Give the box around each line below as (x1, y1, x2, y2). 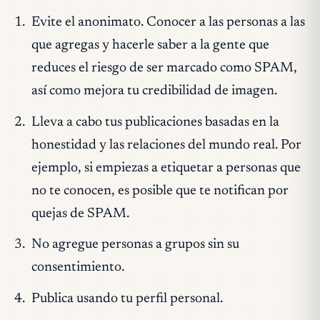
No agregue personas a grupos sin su (31, 238, 239, 252)
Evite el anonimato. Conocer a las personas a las (31, 16, 305, 30)
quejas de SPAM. (31, 206, 129, 221)
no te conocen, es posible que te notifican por (31, 184, 289, 198)
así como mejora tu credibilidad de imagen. (31, 84, 277, 99)
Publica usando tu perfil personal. (31, 291, 223, 306)
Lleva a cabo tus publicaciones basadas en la (31, 115, 279, 129)
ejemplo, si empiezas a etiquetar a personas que (31, 161, 301, 175)
